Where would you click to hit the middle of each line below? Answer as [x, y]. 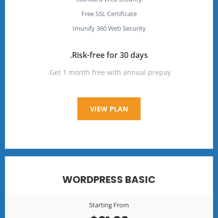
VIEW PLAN [109, 109]
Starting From [109, 205]
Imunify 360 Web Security [109, 28]
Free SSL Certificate [109, 13]
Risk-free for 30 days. [110, 55]
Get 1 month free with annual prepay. [110, 72]
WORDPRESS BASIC [109, 179]
